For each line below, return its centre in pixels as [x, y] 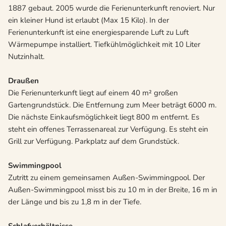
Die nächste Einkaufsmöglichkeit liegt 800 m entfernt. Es [104, 117]
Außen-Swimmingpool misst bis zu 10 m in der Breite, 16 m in [113, 190]
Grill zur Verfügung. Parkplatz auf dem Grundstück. [94, 142]
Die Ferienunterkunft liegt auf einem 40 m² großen [93, 93]
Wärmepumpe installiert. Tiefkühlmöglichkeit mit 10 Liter [104, 45]
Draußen [23, 81]
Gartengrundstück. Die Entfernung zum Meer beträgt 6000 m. [112, 105]
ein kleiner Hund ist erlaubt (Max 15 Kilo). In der [89, 20]
